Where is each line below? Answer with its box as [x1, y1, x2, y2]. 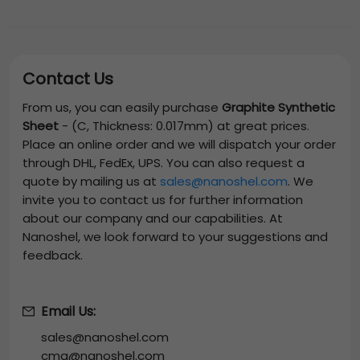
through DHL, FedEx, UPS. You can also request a [22, 154, 305, 172]
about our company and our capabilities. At [22, 210, 283, 227]
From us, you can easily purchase [22, 99, 222, 117]
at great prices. [214, 117, 309, 135]
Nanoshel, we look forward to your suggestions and [22, 228, 328, 246]
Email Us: [41, 302, 96, 321]
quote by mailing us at [22, 173, 160, 190]
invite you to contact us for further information [22, 191, 303, 209]
